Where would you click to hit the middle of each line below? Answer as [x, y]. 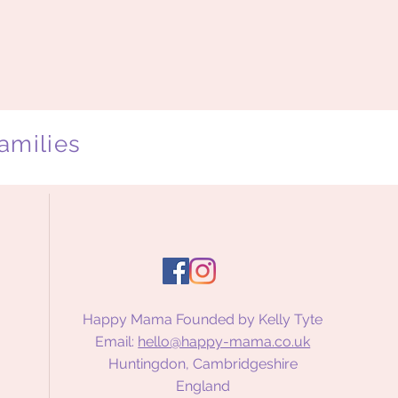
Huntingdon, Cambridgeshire [203, 364]
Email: [117, 342]
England [203, 386]
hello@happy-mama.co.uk [224, 342]
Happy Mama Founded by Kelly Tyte [203, 319]
